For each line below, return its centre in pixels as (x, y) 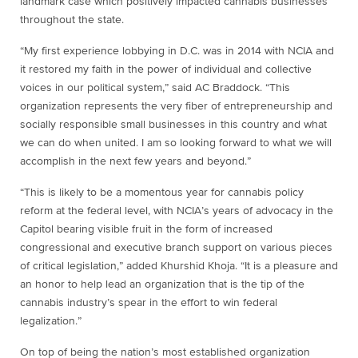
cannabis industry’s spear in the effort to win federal (149, 303)
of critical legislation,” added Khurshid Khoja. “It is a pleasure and (179, 266)
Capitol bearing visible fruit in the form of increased (146, 229)
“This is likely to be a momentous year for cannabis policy (162, 193)
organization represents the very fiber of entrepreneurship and (176, 106)
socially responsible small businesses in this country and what (173, 125)
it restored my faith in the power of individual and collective (166, 70)
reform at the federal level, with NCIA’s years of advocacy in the (177, 211)
